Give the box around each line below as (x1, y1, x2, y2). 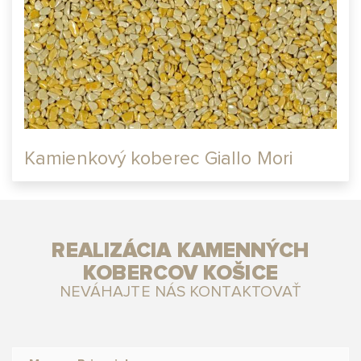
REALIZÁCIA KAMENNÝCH (52, 240, 309, 262)
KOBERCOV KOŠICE (83, 263, 278, 284)
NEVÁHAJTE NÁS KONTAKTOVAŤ (59, 284, 302, 301)
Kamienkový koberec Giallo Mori (24, 150, 293, 169)
